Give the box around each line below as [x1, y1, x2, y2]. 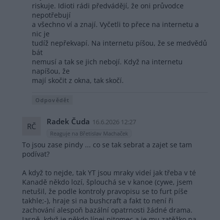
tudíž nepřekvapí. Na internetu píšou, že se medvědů [32, 38, 207, 48]
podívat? [22, 149, 50, 159]
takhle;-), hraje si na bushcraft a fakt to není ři [22, 195, 173, 205]
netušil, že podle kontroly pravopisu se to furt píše [22, 186, 188, 196]
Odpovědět [35, 96, 69, 104]
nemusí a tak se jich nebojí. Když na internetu [32, 57, 183, 67]
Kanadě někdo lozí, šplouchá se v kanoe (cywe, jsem [22, 177, 192, 187]
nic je [32, 29, 50, 39]
